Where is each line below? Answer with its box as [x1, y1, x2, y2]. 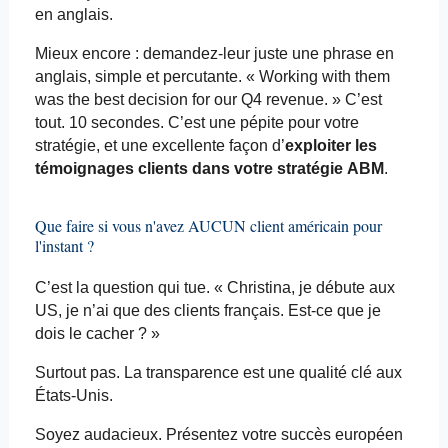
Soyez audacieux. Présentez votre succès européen [34, 426, 403, 444]
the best [63, 91, 128, 109]
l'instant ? [34, 235, 94, 257]
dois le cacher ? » [34, 325, 160, 343]
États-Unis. [34, 387, 113, 405]
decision [127, 91, 188, 109]
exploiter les [284, 137, 377, 155]
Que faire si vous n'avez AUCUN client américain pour [34, 215, 382, 237]
